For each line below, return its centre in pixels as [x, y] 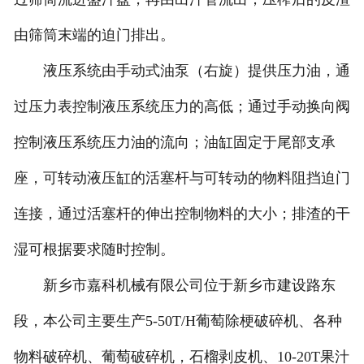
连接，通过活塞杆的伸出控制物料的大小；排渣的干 [182, 214]
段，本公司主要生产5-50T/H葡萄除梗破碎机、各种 [178, 321]
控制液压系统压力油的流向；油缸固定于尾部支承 [174, 143]
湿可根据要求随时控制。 [94, 250]
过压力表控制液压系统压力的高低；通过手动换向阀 [182, 107]
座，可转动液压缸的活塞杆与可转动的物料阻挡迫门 [182, 178]
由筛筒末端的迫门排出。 [94, 35]
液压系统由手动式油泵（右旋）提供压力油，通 [182, 71]
